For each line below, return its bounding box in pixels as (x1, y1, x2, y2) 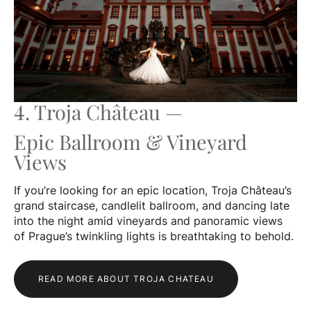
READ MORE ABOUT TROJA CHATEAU (38, 273, 214, 284)
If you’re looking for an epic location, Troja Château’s (14, 183, 292, 197)
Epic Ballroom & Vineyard (14, 128, 247, 155)
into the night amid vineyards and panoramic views (14, 213, 283, 228)
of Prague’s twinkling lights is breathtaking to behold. (14, 228, 294, 243)
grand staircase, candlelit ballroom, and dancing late (14, 198, 289, 212)
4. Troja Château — (14, 98, 187, 125)
